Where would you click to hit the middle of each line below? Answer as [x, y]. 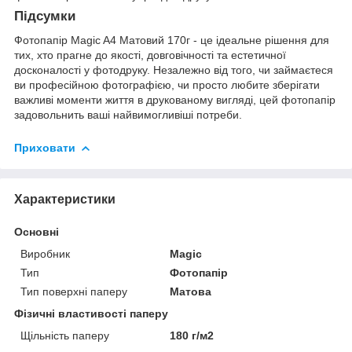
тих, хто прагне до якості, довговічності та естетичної [150, 55]
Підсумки [45, 16]
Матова [191, 291]
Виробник [45, 253]
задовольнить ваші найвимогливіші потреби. [128, 114]
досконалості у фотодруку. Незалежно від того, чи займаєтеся [174, 70]
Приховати [45, 147]
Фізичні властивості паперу [91, 313]
